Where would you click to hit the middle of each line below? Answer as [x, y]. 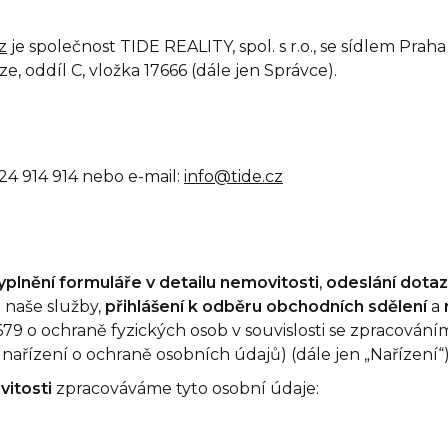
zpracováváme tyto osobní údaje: [185, 388]
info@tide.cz [233, 176]
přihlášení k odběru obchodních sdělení [266, 306]
